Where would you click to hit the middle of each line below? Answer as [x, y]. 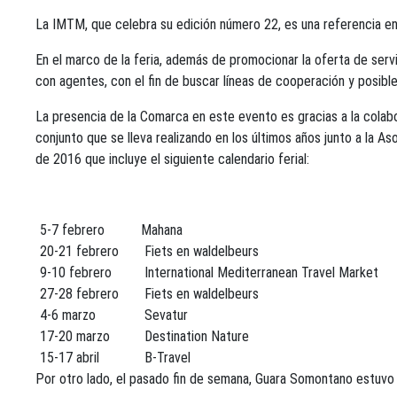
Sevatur [164, 315]
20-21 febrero [79, 251]
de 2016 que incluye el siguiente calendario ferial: [172, 159]
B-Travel [165, 358]
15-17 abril [69, 358]
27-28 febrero [79, 294]
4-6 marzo [67, 315]
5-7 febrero [72, 230]
